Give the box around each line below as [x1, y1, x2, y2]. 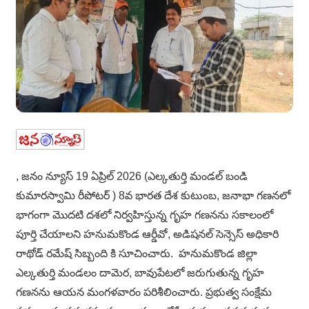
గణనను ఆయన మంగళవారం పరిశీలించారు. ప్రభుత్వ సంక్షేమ [16, 286, 272, 298]
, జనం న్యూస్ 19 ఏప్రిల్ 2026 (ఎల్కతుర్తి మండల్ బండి [16, 170, 248, 182]
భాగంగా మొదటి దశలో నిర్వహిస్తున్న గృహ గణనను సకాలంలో [16, 208, 273, 221]
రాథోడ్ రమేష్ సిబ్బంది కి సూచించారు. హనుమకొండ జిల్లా [16, 247, 257, 259]
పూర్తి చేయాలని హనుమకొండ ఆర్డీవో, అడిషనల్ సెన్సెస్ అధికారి [16, 228, 279, 240]
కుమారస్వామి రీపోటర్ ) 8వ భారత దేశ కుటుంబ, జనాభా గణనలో [16, 189, 290, 201]
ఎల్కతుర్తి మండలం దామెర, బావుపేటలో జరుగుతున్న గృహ [16, 266, 264, 279]
